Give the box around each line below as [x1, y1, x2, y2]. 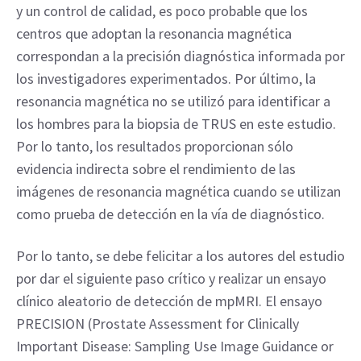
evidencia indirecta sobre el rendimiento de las [16, 160, 296, 178]
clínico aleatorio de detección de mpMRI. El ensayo [16, 292, 322, 310]
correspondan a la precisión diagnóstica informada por [16, 47, 345, 65]
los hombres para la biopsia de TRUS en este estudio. [16, 114, 336, 133]
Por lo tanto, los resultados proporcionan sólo [16, 137, 293, 156]
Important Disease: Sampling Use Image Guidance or [16, 337, 334, 355]
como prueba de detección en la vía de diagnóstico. [16, 205, 325, 223]
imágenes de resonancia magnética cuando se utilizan [16, 182, 341, 201]
